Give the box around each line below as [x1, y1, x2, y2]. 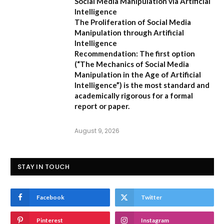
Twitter [140, 193, 162, 201]
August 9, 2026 [74, 126, 119, 135]
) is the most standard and [119, 80, 209, 90]
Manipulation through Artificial [74, 28, 184, 37]
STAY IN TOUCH [17, 162, 70, 172]
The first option [138, 49, 195, 58]
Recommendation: [74, 49, 138, 58]
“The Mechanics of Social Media [77, 59, 189, 69]
